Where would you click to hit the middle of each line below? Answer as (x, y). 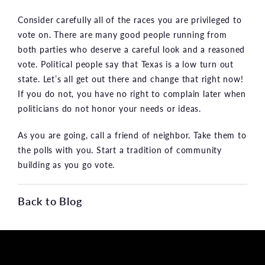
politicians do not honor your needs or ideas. (109, 108)
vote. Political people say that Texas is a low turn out (126, 64)
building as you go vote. (67, 164)
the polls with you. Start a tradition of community (120, 149)
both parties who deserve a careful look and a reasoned (132, 49)
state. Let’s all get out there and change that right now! (131, 78)
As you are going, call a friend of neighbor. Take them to (132, 135)
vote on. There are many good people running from (122, 34)
